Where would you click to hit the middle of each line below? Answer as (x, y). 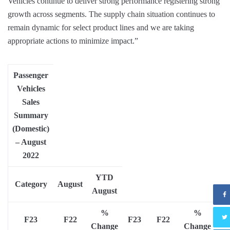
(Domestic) (31, 129)
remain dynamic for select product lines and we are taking (101, 28)
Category (31, 184)
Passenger (31, 75)
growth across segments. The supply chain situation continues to (111, 14)
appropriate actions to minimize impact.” (73, 41)
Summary (31, 116)
